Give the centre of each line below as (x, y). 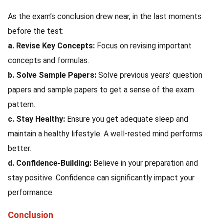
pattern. (22, 104)
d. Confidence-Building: (50, 163)
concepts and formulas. (48, 60)
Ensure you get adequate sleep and (127, 119)
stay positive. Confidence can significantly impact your (101, 178)
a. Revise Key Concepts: (51, 46)
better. (20, 148)
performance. (31, 192)
